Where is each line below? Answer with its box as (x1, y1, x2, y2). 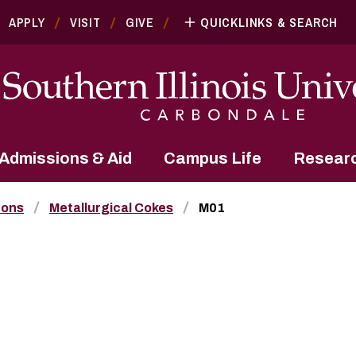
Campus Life (164, 149, 261, 167)
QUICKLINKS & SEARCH (200, 14, 339, 31)
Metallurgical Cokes (49, 200, 173, 215)
